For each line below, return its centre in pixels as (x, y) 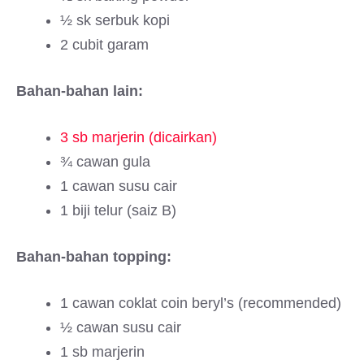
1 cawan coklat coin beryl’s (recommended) (201, 303)
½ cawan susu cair (121, 327)
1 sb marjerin (102, 352)
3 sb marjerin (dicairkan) (139, 137)
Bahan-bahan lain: (80, 91)
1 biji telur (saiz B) (118, 210)
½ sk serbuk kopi (115, 20)
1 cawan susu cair (119, 186)
